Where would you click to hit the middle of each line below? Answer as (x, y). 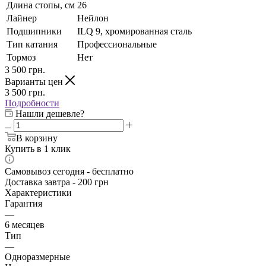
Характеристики (38, 193)
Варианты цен (35, 82)
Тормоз (21, 58)
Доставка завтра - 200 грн (57, 182)
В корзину (37, 138)
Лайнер (22, 18)
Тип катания (32, 45)
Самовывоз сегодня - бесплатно (69, 172)
